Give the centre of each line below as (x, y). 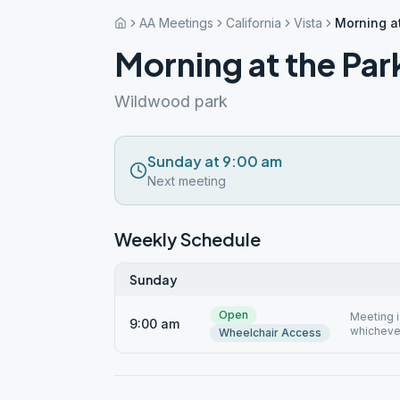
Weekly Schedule (187, 239)
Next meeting (187, 181)
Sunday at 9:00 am (215, 161)
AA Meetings (176, 23)
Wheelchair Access (270, 333)
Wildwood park (171, 101)
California (254, 23)
